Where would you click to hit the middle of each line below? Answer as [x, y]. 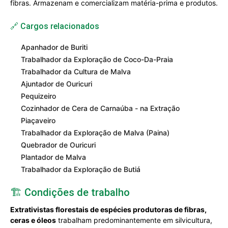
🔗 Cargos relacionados [55, 26]
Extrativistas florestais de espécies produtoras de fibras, [108, 209]
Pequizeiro [38, 96]
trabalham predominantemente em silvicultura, [134, 220]
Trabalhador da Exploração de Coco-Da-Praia [97, 59]
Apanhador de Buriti [54, 47]
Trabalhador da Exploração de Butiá [81, 169]
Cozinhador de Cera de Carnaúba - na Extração [100, 108]
